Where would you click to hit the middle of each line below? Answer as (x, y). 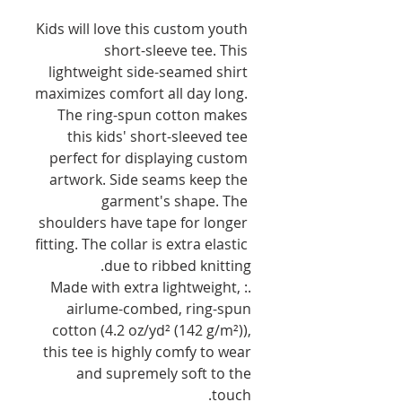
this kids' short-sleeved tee (157, 137)
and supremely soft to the (164, 374)
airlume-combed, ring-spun (159, 309)
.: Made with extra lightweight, (145, 288)
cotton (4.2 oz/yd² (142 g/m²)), (152, 331)
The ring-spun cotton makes (153, 115)
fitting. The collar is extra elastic (141, 245)
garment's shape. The (175, 201)
